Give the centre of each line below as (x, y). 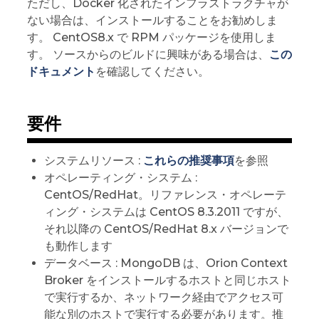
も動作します (78, 246)
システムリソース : (93, 160)
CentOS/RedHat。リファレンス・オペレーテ (165, 194)
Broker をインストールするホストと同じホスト (167, 280)
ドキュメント (61, 71)
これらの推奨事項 (188, 160)
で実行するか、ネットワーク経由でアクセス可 (163, 297)
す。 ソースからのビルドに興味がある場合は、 (148, 54)
